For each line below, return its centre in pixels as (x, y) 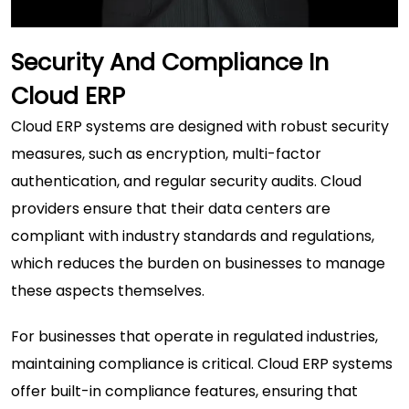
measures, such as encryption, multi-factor (166, 154)
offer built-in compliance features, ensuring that (184, 392)
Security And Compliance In (170, 63)
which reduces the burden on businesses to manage (198, 264)
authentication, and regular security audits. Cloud (186, 182)
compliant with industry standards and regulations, (193, 236)
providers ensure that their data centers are (171, 209)
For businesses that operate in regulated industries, (194, 337)
